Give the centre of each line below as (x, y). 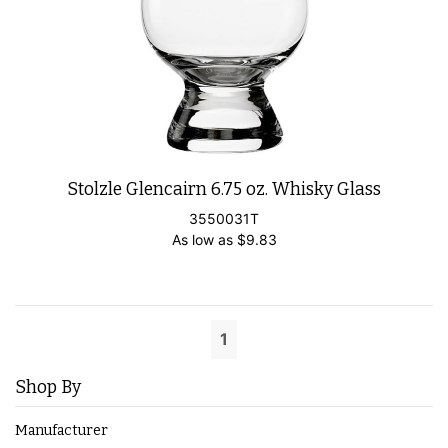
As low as (204, 239)
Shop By (48, 387)
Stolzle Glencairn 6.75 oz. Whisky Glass (224, 189)
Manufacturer (61, 430)
